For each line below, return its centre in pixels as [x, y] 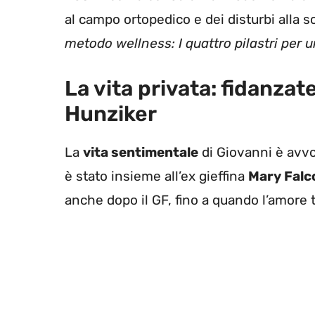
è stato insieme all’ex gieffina [156, 176]
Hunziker [111, 114]
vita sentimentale [141, 152]
